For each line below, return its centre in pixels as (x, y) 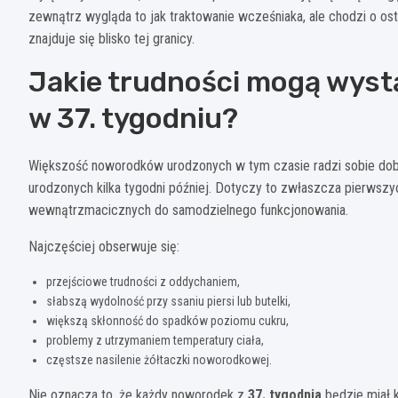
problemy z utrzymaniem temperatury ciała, (155, 340)
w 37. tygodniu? (133, 118)
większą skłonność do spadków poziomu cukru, (167, 320)
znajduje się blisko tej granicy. (111, 38)
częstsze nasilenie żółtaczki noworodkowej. (159, 359)
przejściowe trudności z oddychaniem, (143, 281)
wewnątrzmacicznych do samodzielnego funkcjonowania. (188, 210)
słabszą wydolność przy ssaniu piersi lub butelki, (168, 301)
